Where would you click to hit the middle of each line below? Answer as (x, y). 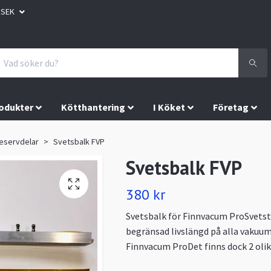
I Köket (169, 107)
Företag (231, 107)
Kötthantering (93, 107)
